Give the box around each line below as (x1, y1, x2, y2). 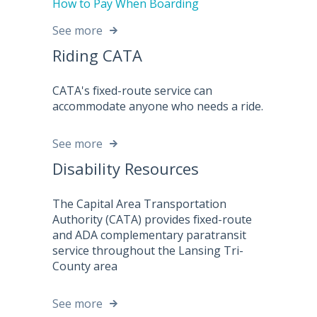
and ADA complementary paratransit (52, 227, 246, 243)
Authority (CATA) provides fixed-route (52, 212, 252, 228)
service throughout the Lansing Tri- (52, 243, 243, 259)
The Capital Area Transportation (52, 196, 226, 212)
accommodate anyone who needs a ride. (52, 98, 263, 115)
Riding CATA (52, 45, 142, 67)
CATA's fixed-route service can (52, 83, 212, 99)
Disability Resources (52, 157, 199, 179)
